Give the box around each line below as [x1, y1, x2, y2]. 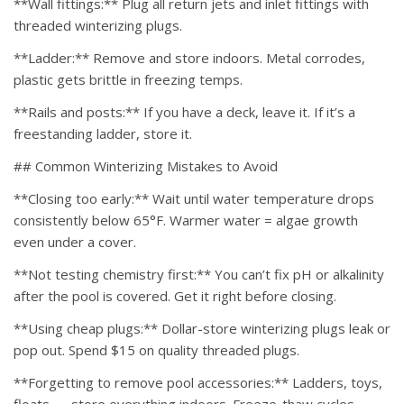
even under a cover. [14, 233, 136, 252]
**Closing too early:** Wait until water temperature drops [14, 189, 374, 208]
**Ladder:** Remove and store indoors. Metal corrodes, [14, 49, 365, 68]
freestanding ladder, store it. [14, 124, 192, 143]
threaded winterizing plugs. [14, 16, 182, 35]
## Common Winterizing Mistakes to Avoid [14, 157, 278, 176]
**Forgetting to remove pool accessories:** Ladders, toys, [14, 373, 382, 392]
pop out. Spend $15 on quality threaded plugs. [14, 341, 299, 360]
